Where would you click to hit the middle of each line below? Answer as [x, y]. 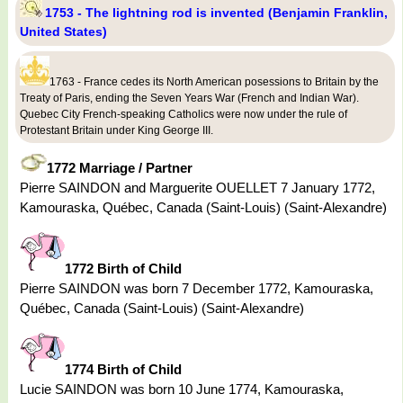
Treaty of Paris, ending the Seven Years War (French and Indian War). [189, 99]
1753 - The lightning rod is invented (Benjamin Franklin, [216, 13]
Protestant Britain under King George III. [116, 131]
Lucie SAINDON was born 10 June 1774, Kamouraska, [182, 390]
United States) [63, 32]
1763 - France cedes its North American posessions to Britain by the [214, 82]
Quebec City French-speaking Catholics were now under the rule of [184, 115]
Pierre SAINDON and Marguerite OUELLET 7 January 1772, [197, 188]
